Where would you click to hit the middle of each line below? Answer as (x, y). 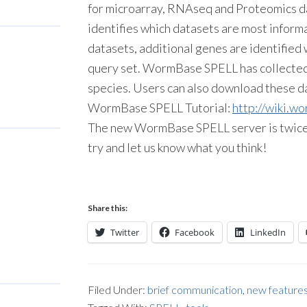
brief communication (195, 290)
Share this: (108, 208)
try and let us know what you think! (177, 147)
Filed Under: (118, 290)
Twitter (125, 232)
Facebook (195, 232)
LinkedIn (268, 232)
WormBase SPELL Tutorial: (160, 108)
